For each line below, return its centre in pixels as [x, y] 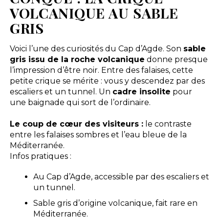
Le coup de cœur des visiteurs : [76, 124]
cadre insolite [141, 92]
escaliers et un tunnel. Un [61, 92]
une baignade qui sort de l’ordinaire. [80, 103]
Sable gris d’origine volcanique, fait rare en [115, 203]
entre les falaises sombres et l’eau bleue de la [98, 135]
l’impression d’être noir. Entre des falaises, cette [101, 70]
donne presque [176, 60]
